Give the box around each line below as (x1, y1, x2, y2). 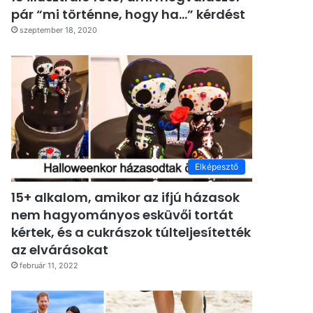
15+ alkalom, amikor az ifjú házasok (11, 189, 240, 207)
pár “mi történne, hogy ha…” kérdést (11, 6, 246, 24)
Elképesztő (195, 161, 238, 173)
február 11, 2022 (20, 261, 79, 271)
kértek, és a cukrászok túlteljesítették (11, 224, 252, 242)
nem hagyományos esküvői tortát (11, 206, 234, 224)
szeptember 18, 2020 (20, 25, 98, 36)
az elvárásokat (11, 241, 109, 259)
